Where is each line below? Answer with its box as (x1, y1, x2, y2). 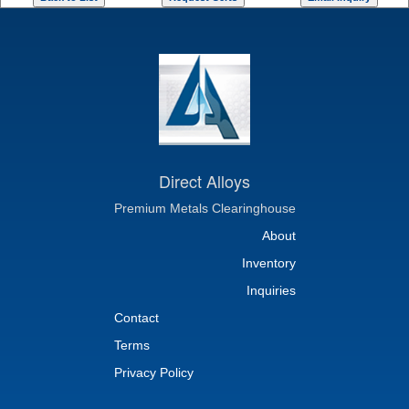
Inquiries (246, 283, 296, 298)
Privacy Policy (113, 365, 194, 380)
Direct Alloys (159, 169, 250, 193)
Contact (113, 310, 159, 325)
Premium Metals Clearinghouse (113, 201, 296, 215)
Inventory (241, 256, 296, 270)
